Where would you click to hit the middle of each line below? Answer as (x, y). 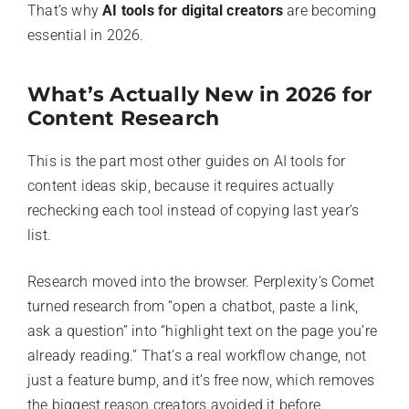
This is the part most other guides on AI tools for (187, 161)
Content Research (124, 118)
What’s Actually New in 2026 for (200, 94)
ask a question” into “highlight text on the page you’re (203, 330)
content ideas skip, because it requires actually (181, 185)
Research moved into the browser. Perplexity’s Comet (201, 281)
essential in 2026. (86, 35)
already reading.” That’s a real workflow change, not (197, 355)
